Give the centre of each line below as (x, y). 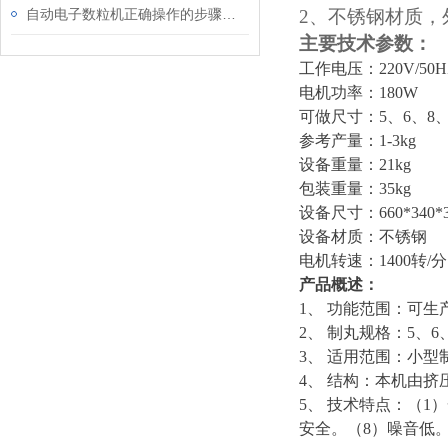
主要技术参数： (365, 43)
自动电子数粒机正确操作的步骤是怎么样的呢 (229, 14)
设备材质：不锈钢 (363, 236)
